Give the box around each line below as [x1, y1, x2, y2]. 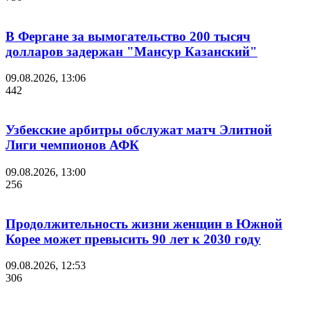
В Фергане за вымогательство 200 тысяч [6, 28, 250, 44]
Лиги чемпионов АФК [6, 138, 139, 153]
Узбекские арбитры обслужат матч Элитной [6, 122, 272, 138]
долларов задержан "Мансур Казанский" [6, 44, 257, 59]
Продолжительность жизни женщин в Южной [6, 216, 282, 231]
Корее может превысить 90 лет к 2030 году [6, 231, 261, 246]
